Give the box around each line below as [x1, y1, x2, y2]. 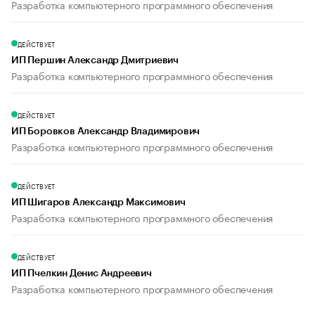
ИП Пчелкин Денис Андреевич [11, 269, 152, 279]
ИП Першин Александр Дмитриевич [11, 56, 179, 66]
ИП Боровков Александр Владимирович [11, 127, 200, 137]
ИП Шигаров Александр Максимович [11, 198, 186, 208]
